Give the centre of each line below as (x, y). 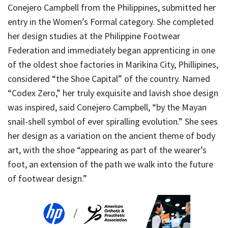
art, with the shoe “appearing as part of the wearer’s (107, 150)
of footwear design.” (47, 178)
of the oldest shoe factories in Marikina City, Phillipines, (113, 64)
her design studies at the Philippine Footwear (94, 36)
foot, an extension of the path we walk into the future (110, 164)
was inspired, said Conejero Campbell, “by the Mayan (107, 107)
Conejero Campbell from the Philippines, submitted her (112, 7)
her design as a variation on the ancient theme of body (111, 135)
